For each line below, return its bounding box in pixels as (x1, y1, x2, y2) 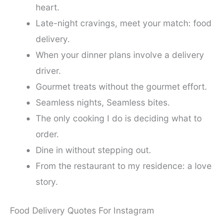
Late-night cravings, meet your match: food (35, 17, 212, 28)
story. (35, 176, 58, 187)
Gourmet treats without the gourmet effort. (35, 81, 207, 92)
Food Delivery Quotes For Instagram (10, 205, 154, 216)
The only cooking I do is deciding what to (35, 112, 202, 123)
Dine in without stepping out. (35, 144, 151, 155)
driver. (35, 65, 61, 76)
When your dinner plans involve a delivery (35, 49, 204, 60)
